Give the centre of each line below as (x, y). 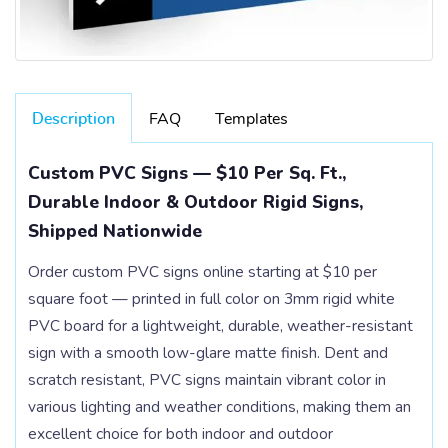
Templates (251, 118)
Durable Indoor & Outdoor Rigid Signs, (195, 202)
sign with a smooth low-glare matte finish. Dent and (208, 353)
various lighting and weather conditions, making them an (219, 407)
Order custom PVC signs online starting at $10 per (202, 272)
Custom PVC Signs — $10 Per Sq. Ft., (187, 173)
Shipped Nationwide (115, 231)
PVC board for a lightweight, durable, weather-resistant (220, 326)
